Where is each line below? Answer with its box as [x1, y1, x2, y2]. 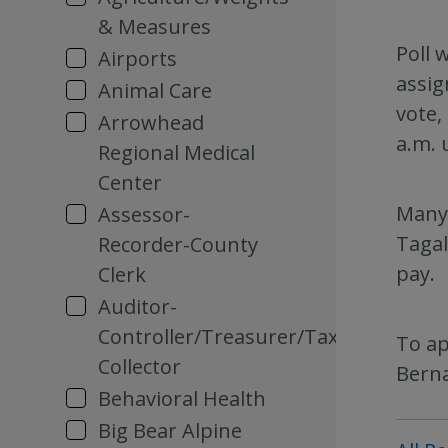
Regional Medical [98, 139, 255, 166]
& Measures [98, 13, 211, 40]
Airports [98, 45, 177, 72]
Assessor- [98, 201, 190, 228]
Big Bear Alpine [98, 417, 242, 444]
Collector [98, 353, 181, 380]
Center [98, 169, 162, 196]
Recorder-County [98, 231, 258, 258]
